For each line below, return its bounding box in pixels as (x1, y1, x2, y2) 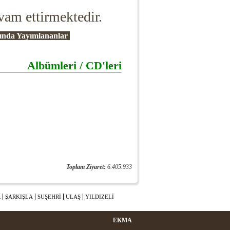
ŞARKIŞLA (5, 194, 33, 200)
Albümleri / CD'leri (27, 59, 122, 72)
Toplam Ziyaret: (66, 163, 106, 170)
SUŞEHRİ (37, 194, 61, 200)
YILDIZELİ (85, 194, 114, 200)
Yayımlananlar (16, 31, 70, 40)
